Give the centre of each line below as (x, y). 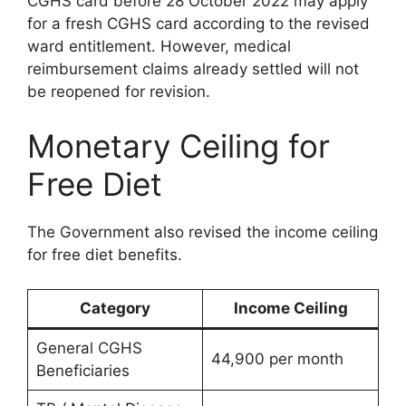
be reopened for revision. (119, 92)
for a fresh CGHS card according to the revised (198, 24)
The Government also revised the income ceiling (203, 232)
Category (115, 308)
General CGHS (89, 348)
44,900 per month (277, 359)
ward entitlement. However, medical (159, 46)
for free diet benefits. (105, 254)
